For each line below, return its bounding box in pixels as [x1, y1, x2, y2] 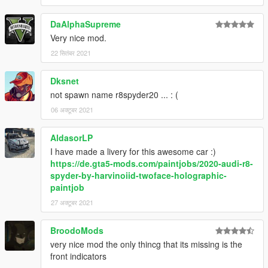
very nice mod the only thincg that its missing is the [50, 238, 242, 251]
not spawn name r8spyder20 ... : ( [50, 89, 178, 101]
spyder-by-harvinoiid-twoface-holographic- [50, 169, 227, 182]
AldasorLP [50, 132, 93, 144]
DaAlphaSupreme [50, 18, 121, 31]
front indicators [50, 250, 106, 263]
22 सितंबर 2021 [51, 48, 91, 58]
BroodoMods [50, 224, 103, 237]
